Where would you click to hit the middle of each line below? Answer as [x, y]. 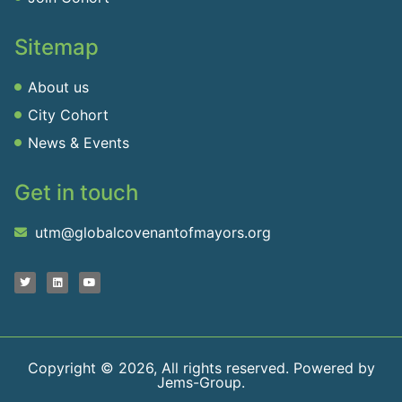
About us [58, 87]
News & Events [79, 143]
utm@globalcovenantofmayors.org [153, 233]
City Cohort [68, 115]
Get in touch [76, 193]
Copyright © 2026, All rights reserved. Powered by [201, 368]
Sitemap [57, 48]
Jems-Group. [201, 383]
